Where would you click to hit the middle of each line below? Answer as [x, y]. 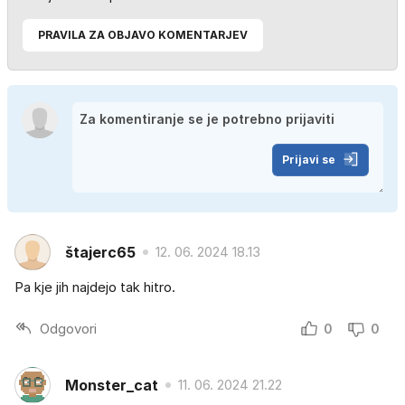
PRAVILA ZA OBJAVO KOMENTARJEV [143, 35]
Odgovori [68, 328]
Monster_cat [112, 385]
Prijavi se [309, 160]
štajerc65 [100, 252]
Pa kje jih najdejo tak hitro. [95, 287]
